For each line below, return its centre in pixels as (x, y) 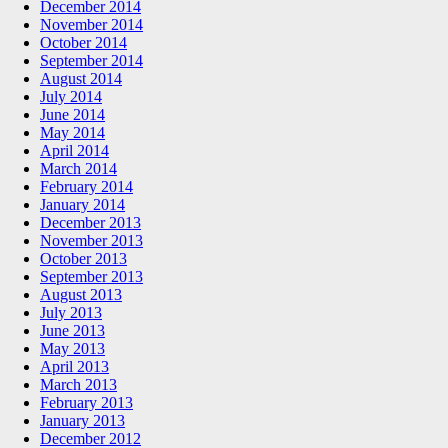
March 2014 (78, 168)
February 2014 (86, 186)
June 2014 (72, 114)
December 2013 (90, 222)
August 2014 (81, 78)
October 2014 (83, 42)
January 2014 (82, 204)
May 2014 (72, 132)
